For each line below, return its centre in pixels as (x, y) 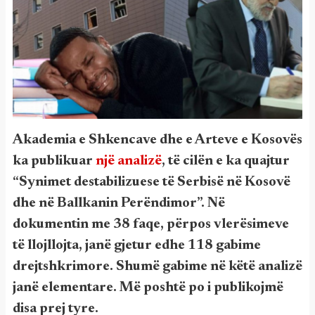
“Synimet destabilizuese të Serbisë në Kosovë (152, 182)
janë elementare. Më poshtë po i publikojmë (148, 288)
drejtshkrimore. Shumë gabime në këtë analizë (157, 266)
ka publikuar (54, 161)
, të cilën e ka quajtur (226, 161)
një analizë (129, 161)
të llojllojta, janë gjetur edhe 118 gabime (137, 245)
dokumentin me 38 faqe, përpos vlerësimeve (151, 224)
